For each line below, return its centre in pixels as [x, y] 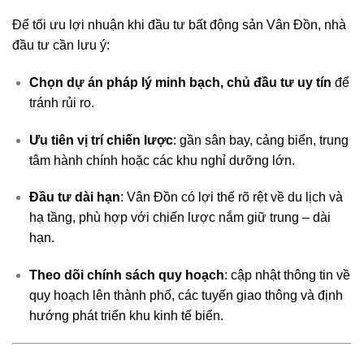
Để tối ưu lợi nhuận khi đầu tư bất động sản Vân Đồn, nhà [179, 25]
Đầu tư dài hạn [74, 197]
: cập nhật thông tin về [287, 275]
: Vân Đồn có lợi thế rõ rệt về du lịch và [231, 197]
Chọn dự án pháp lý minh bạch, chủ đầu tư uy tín [180, 82]
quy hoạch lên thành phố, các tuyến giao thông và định [186, 296]
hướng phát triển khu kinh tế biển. [126, 316]
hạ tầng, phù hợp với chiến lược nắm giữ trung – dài [180, 218]
